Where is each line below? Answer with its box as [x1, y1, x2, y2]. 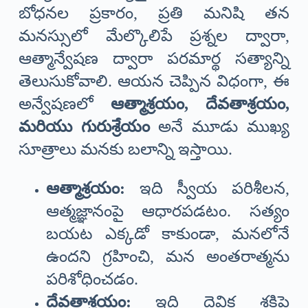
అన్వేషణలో [18, 95, 111, 113]
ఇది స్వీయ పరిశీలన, [124, 179, 290, 198]
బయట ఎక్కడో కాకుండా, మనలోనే [45, 225, 290, 243]
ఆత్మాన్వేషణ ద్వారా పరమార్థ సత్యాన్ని [18, 49, 290, 68]
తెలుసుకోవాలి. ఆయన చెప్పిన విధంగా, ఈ [18, 72, 290, 91]
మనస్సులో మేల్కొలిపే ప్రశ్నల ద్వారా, [18, 27, 290, 45]
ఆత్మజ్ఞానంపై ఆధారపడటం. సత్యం [45, 202, 290, 221]
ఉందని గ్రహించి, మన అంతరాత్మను [45, 247, 290, 266]
